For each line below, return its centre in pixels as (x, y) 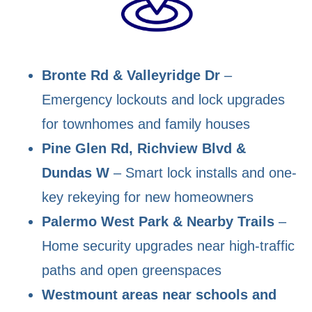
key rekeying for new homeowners (148, 197)
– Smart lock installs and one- (203, 172)
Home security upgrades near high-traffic (168, 245)
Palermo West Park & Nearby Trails (158, 221)
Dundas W (76, 172)
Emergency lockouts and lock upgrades (163, 99)
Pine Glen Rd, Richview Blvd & (144, 148)
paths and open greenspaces (132, 270)
